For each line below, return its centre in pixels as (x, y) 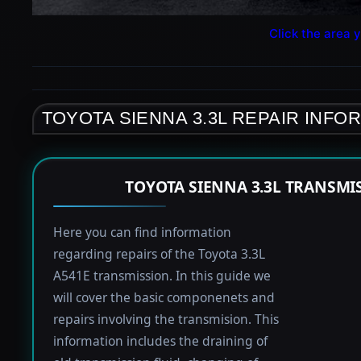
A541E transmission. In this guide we (162, 276)
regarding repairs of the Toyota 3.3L (159, 254)
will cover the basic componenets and (164, 298)
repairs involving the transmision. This (166, 320)
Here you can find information (142, 232)
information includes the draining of (160, 341)
